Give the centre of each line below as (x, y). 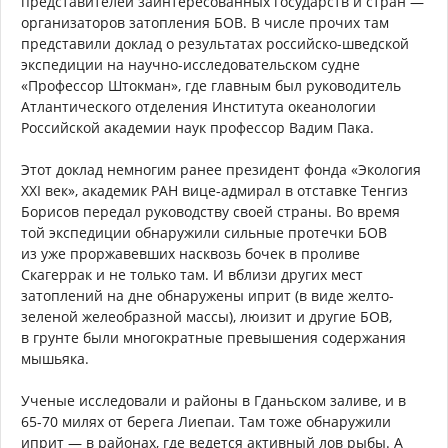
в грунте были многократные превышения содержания (213, 338)
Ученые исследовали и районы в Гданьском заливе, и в (213, 401)
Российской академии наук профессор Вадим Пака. (197, 128)
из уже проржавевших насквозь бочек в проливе (190, 254)
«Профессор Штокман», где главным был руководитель (211, 86)
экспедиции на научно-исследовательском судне (190, 65)
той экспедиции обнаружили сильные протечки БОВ (204, 233)
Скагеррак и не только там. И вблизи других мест (192, 275)
